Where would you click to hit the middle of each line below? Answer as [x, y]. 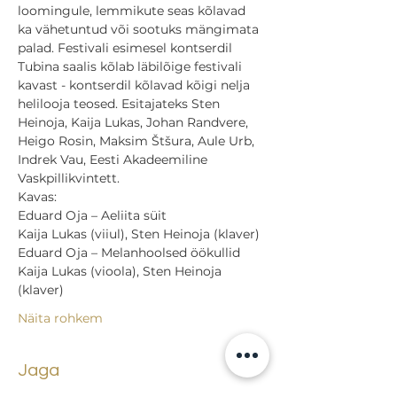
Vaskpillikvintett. [69, 178]
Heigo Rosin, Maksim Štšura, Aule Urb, [138, 141]
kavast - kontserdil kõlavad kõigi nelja [136, 85]
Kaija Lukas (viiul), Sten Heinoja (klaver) [139, 234]
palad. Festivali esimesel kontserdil [127, 48]
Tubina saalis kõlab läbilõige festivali [132, 66]
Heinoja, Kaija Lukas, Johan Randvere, [135, 122]
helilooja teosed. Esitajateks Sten [121, 104]
